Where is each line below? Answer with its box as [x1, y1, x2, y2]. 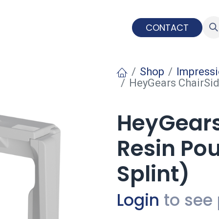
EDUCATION [75, 21, 124, 33]
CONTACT [145, 21, 189, 34]
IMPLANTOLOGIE [1, 21, 67, 33]
